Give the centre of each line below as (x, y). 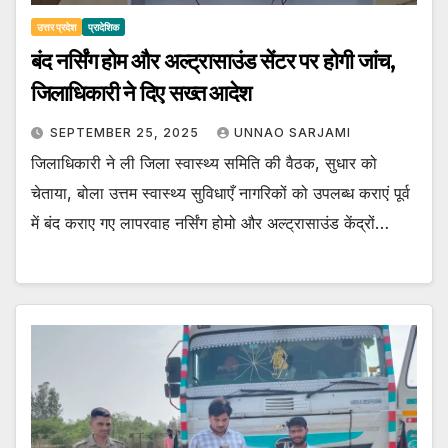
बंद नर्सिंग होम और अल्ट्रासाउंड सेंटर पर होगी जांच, (213, 61)
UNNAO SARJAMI (292, 132)
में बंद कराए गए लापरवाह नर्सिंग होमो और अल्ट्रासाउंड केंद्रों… (210, 222)
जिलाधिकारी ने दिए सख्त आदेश (141, 93)
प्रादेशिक (103, 26)
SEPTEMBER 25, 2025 (126, 132)
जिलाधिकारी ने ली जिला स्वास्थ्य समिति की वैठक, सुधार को (204, 162)
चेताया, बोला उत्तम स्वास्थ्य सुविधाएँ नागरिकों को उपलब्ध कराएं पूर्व (220, 192)
